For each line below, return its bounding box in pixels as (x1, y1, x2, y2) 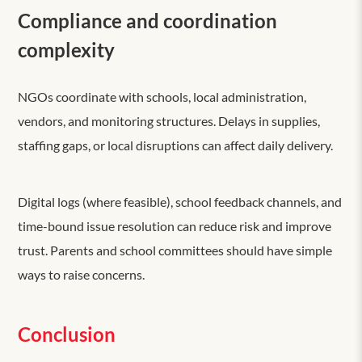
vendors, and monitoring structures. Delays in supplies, (18, 112, 321, 128)
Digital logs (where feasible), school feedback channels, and (18, 193, 343, 209)
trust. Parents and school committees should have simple (18, 242, 333, 258)
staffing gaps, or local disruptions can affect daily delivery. (18, 137, 334, 153)
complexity (18, 37, 116, 61)
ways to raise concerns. (18, 266, 145, 282)
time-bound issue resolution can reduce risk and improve (18, 217, 332, 234)
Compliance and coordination (18, 8, 278, 32)
